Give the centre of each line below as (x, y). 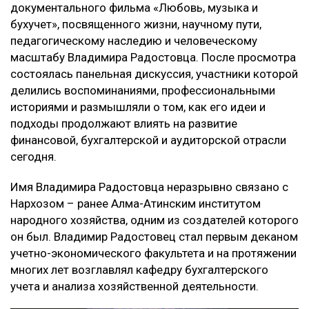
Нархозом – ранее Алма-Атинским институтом (136, 203)
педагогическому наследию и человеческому (134, 40)
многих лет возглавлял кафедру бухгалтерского (139, 269)
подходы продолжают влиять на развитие (124, 123)
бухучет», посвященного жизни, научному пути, (136, 24)
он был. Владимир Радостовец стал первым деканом (154, 236)
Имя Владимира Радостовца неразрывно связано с (149, 187)
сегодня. (33, 156)
